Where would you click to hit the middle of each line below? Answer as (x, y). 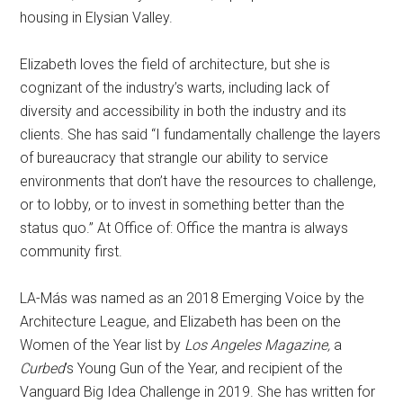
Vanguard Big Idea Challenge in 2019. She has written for (198, 391)
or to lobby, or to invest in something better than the (183, 204)
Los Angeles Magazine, (258, 345)
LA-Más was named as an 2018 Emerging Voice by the (193, 298)
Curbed (43, 368)
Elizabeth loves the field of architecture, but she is (175, 64)
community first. (72, 251)
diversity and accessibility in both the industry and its (184, 111)
